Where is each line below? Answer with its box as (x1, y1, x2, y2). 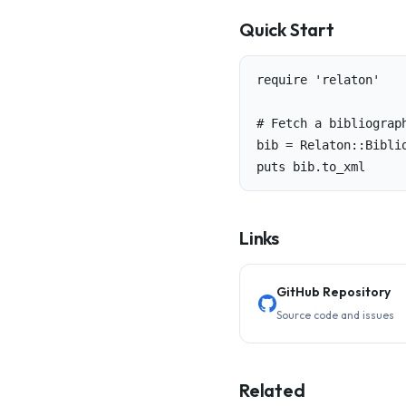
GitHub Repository (276, 284, 391, 300)
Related (239, 379, 305, 401)
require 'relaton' (256, 72, 380, 87)
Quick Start (239, 18, 334, 41)
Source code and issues (276, 308, 394, 322)
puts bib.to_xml (256, 159, 365, 174)
